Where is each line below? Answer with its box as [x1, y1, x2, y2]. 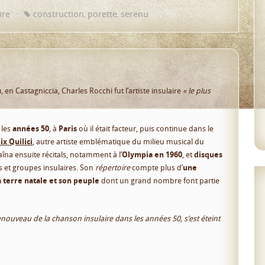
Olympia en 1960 [122, 149, 182, 160]
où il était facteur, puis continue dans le [77, 123, 214, 134]
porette [88, 7, 117, 20]
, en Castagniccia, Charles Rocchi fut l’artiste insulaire [1, 85, 183, 96]
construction [33, 7, 84, 20]
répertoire [93, 162, 130, 173]
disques [194, 149, 222, 160]
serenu [121, 7, 148, 20]
